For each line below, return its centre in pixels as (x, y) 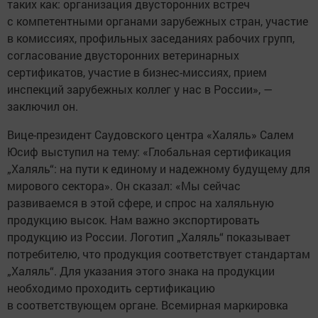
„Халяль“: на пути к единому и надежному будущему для (159, 169)
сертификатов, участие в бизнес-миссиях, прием (137, 72)
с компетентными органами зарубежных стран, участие (158, 21)
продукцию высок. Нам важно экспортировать (133, 220)
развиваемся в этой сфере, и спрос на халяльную (141, 203)
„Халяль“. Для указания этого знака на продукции (141, 271)
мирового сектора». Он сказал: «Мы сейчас (124, 186)
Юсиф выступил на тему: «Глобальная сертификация (149, 152)
